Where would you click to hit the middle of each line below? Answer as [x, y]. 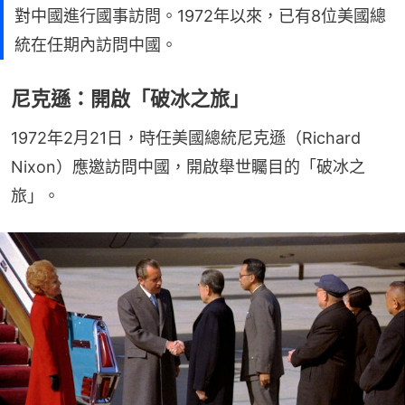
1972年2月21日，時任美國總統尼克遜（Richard [186, 137]
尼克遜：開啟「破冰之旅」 [130, 98]
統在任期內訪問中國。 [96, 44]
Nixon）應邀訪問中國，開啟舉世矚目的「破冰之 [188, 166]
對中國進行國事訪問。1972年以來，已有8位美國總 [200, 15]
